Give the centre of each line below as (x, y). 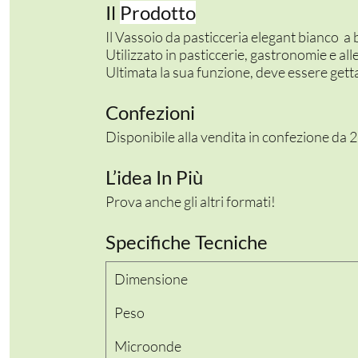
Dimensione (151, 279)
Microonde (148, 346)
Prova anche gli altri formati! (191, 202)
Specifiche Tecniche (187, 242)
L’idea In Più (154, 177)
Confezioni (150, 113)
